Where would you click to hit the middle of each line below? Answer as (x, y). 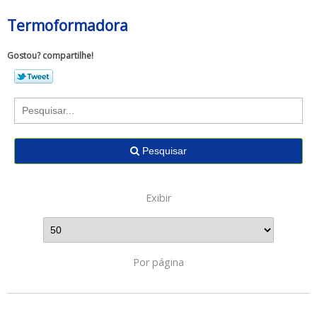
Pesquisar (163, 150)
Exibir (158, 197)
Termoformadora (68, 25)
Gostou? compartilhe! (50, 55)
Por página (158, 262)
